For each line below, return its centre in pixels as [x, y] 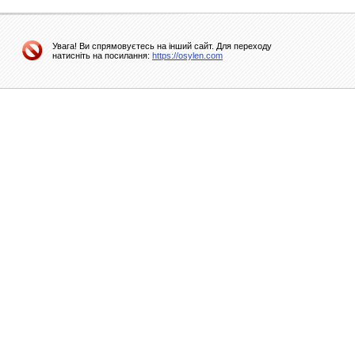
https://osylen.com [187, 55]
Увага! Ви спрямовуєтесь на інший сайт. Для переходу [162, 46]
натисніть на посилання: [102, 55]
